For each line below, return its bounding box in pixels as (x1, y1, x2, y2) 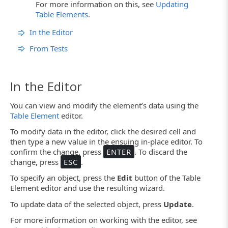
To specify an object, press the (10, 173, 117, 183)
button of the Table (132, 173, 201, 183)
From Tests (30, 43, 68, 53)
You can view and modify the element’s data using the (10, 100, 198, 110)
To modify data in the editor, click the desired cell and (10, 126, 196, 137)
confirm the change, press (10, 147, 103, 157)
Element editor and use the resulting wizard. (10, 183, 165, 193)
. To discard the (134, 147, 187, 157)
